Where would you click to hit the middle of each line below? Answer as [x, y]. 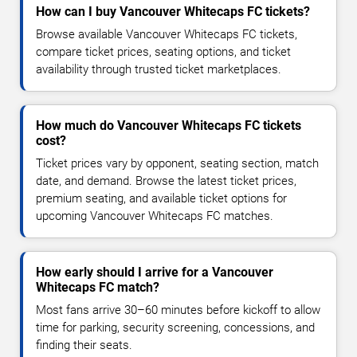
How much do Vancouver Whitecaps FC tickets [169, 126]
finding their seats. [84, 345]
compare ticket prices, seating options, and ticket [163, 52]
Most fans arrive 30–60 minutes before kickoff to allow [178, 310]
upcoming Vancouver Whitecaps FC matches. [155, 216]
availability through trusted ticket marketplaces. [159, 70]
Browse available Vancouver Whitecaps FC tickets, [167, 35]
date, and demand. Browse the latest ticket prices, [166, 181]
